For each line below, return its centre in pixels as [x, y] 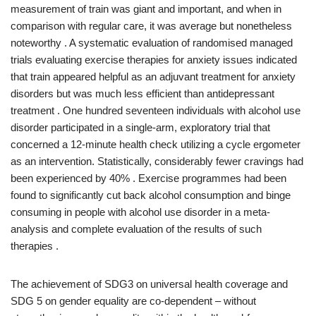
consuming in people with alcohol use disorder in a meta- [140, 212]
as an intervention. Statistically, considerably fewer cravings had [157, 161]
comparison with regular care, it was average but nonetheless [151, 26]
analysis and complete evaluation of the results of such [136, 229]
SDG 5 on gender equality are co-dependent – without [133, 301]
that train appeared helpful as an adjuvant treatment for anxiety [153, 77]
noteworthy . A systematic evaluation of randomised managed [152, 43]
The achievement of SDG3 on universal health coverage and [149, 284]
